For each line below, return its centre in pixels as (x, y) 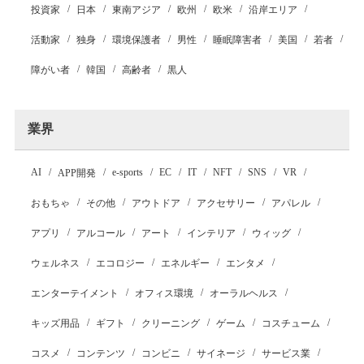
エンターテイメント (74, 293)
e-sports (127, 172)
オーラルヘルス (243, 293)
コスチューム (290, 323)
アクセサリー (225, 203)
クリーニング (170, 323)
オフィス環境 (164, 293)
